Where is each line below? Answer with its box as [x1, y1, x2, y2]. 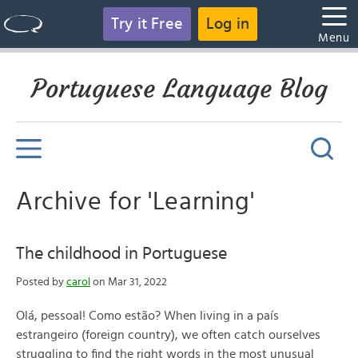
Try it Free [110, 16, 183, 32]
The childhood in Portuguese [16, 245, 227, 262]
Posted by [16, 276, 66, 288]
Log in [206, 16, 250, 32]
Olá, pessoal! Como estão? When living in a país [16, 309, 279, 322]
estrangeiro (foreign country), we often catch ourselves [16, 328, 320, 341]
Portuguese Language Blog [30, 73, 328, 105]
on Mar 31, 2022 [90, 276, 167, 288]
